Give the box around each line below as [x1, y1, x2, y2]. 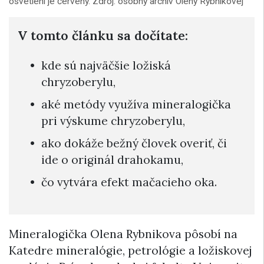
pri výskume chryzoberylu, [41, 114, 185, 128]
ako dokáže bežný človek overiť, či [41, 136, 227, 151]
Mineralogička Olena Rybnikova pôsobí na [9, 227, 237, 242]
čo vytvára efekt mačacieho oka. [41, 175, 217, 190]
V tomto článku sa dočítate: [18, 27, 188, 44]
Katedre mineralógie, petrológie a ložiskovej [9, 243, 252, 258]
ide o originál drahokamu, [41, 153, 183, 167]
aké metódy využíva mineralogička [41, 97, 231, 112]
